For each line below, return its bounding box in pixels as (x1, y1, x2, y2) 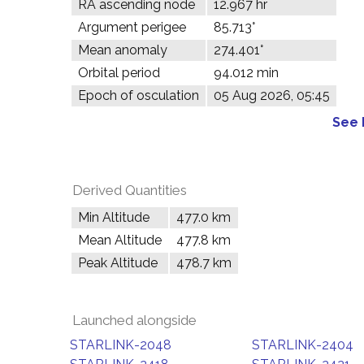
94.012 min (214, 65, 279, 80)
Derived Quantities (72, 182, 187, 198)
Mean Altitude (78, 232, 162, 248)
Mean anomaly (78, 42, 167, 58)
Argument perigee (78, 19, 186, 35)
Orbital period (78, 65, 160, 80)
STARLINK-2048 (70, 337, 171, 353)
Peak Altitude (78, 255, 158, 271)
